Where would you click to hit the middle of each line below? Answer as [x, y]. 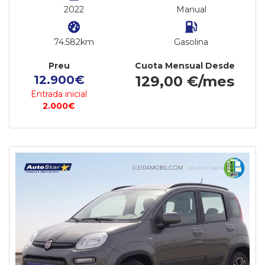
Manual [191, 9]
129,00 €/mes [185, 81]
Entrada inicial [59, 94]
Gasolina [191, 42]
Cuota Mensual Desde [185, 66]
